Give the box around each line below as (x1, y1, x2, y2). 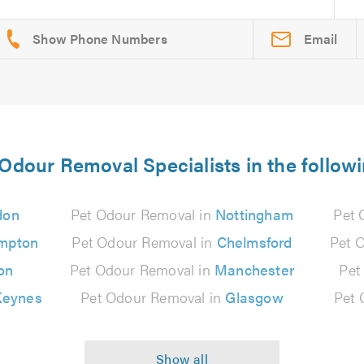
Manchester (214, 259, 295, 279)
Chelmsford (216, 232, 292, 252)
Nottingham (215, 204, 294, 224)
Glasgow (225, 287, 284, 307)
